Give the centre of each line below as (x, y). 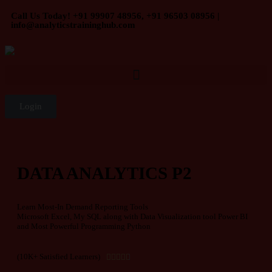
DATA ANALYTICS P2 (104, 173)
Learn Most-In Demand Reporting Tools (83, 207)
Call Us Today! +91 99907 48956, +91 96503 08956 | (115, 15)
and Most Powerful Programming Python (85, 226)
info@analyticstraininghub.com (73, 25)
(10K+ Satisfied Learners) (59, 257)
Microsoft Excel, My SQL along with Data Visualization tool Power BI (132, 217)
